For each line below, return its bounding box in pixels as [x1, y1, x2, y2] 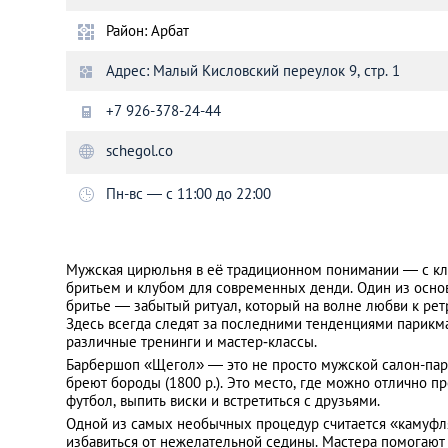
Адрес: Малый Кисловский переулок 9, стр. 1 [106, 61, 400, 80]
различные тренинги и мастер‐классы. [66, 332, 317, 351]
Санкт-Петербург [163, 44, 273, 63]
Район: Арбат [106, 21, 189, 40]
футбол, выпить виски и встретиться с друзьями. [66, 391, 380, 410]
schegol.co [106, 141, 173, 160]
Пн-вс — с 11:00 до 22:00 [106, 184, 271, 203]
